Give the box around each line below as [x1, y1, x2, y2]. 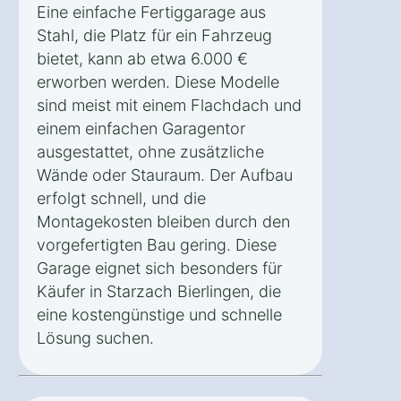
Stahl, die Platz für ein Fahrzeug [37, 25, 272, 45]
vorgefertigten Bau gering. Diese [37, 235, 277, 254]
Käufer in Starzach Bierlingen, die [37, 281, 281, 301]
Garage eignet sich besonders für [37, 258, 282, 277]
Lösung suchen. [37, 328, 154, 347]
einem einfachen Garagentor [37, 118, 245, 138]
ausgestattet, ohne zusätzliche [37, 141, 264, 161]
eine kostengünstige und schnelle [37, 304, 282, 324]
